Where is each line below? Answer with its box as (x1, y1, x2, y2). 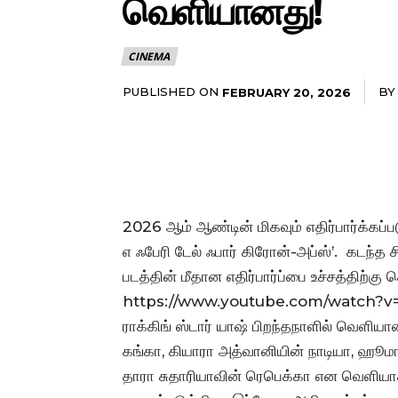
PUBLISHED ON (123, 84, 219, 99)
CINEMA (128, 49, 170, 64)
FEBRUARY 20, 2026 (222, 84, 351, 99)
